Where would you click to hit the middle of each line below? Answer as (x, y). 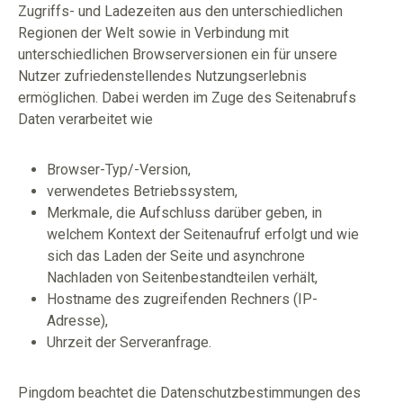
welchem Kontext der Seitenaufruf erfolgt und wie (203, 234)
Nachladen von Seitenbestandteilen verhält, (182, 278)
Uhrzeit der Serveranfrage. (129, 342)
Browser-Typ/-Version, (119, 170)
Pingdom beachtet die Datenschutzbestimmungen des (189, 393)
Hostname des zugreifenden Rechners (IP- (182, 299)
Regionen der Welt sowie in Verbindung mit (153, 33)
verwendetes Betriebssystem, (142, 191)
